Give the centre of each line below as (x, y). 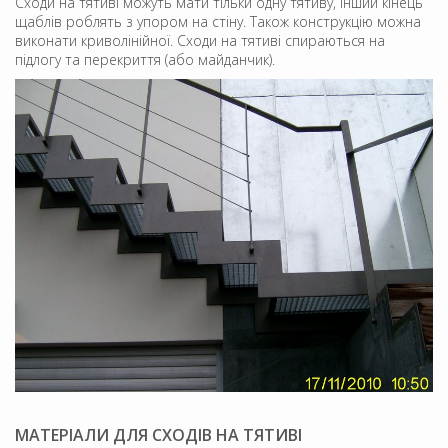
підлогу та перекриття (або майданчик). (145, 59)
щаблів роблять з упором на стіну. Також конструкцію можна (218, 21)
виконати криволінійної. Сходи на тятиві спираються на (200, 40)
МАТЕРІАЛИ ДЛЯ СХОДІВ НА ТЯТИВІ (158, 435)
